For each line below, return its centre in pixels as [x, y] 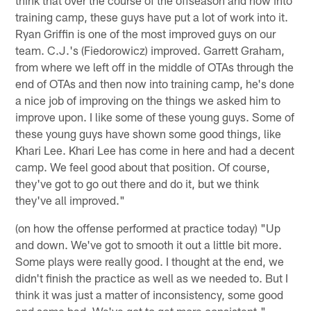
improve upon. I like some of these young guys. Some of [155, 116]
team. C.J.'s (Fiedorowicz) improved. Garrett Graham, [150, 50]
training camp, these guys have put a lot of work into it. [152, 16]
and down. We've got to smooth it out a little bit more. [149, 244]
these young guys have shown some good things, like [149, 133]
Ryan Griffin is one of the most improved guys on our [146, 33]
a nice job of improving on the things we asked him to [148, 100]
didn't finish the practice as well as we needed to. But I [152, 277]
